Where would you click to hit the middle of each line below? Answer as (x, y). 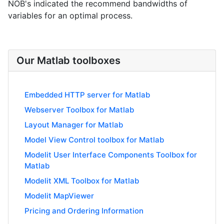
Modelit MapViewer (59, 195)
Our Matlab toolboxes (68, 60)
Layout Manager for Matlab (74, 124)
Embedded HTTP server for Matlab (87, 94)
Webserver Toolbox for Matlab (79, 109)
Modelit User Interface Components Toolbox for (111, 154)
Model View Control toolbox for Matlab (94, 139)
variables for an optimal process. (70, 15)
